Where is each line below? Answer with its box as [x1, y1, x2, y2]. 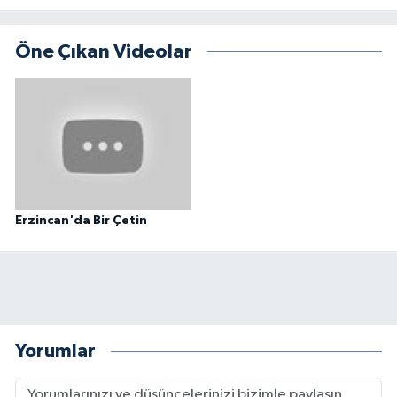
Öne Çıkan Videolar [15, 42, 192, 62]
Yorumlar [15, 341, 96, 361]
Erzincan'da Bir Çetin [15, 214, 147, 228]
